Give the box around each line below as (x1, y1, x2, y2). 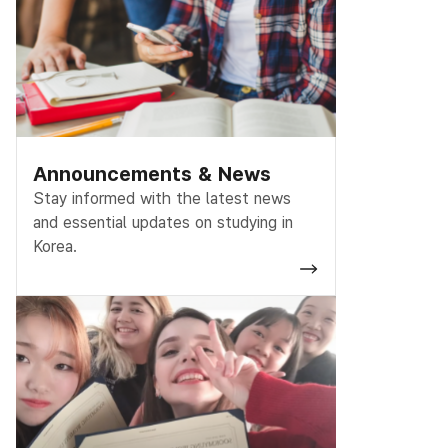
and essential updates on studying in (33, 212, 293, 232)
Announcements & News (33, 161, 271, 186)
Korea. (33, 236, 77, 256)
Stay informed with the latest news (33, 188, 291, 208)
